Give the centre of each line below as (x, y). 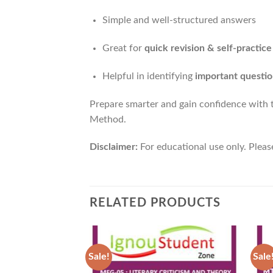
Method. (108, 119)
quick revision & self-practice (208, 48)
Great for (123, 48)
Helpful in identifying (148, 76)
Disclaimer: (114, 147)
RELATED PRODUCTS (155, 203)
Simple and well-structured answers (179, 20)
